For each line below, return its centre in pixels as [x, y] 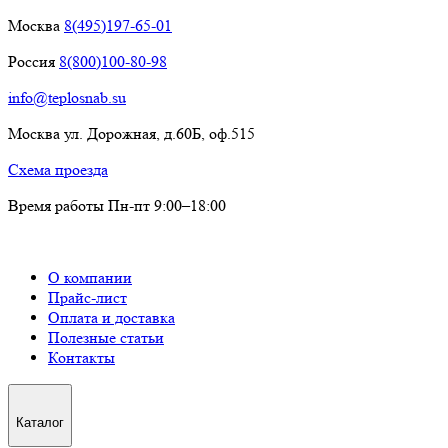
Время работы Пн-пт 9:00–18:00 [117, 205]
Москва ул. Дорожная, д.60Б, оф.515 [131, 133]
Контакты [81, 357]
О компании [90, 277]
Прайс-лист [87, 297]
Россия [33, 61]
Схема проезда [58, 169]
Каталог [40, 423]
